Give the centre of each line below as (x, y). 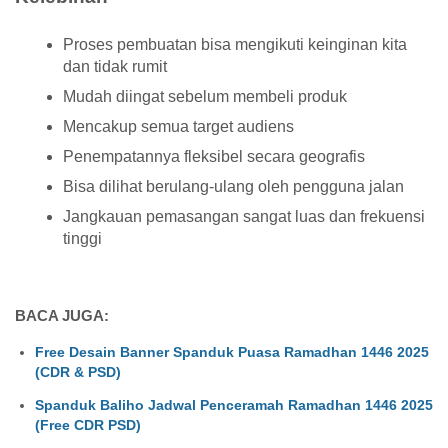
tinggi (82, 239)
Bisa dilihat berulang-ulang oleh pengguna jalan (233, 187)
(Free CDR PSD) (88, 424)
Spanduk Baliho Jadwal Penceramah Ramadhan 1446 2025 (234, 404)
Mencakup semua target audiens (178, 127)
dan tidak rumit (115, 67)
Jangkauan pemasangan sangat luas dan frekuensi (244, 217)
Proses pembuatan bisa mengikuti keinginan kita (235, 45)
